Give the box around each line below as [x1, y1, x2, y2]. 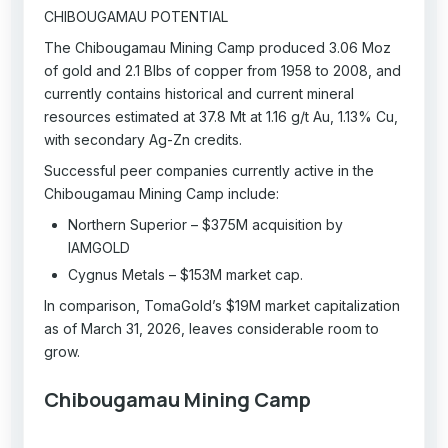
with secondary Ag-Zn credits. [44, 130, 247, 148]
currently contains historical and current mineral [44, 84, 355, 102]
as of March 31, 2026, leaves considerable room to [44, 319, 380, 337]
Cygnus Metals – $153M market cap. [68, 265, 304, 283]
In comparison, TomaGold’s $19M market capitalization [44, 296, 401, 314]
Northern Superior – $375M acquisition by [68, 215, 344, 233]
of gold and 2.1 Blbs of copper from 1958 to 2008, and [44, 61, 402, 79]
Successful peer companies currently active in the [44, 161, 375, 179]
